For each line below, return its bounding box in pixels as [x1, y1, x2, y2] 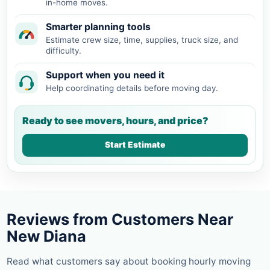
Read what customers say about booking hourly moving [7, 255, 251, 267]
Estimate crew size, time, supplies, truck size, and [46, 34, 238, 45]
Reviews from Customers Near [7, 210, 233, 228]
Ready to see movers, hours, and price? [22, 114, 209, 127]
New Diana [7, 227, 86, 245]
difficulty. [46, 45, 81, 55]
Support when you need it [46, 69, 165, 81]
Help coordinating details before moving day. [46, 83, 218, 93]
